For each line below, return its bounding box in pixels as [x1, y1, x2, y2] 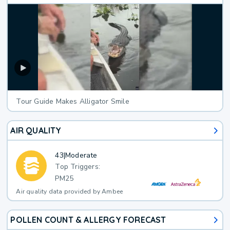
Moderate [65, 150, 98, 160]
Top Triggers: [55, 162, 101, 172]
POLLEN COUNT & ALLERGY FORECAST [10, 215, 166, 225]
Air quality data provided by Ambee [16, 187, 123, 196]
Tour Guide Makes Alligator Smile [16, 97, 129, 107]
